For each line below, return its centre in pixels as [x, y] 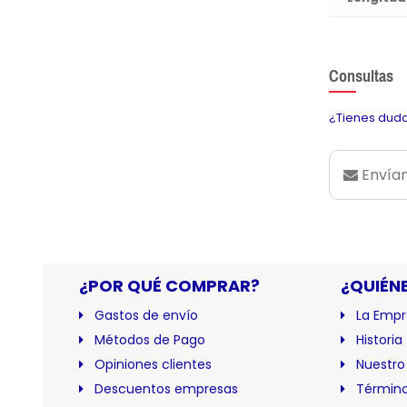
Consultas [361, 75]
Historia [379, 340]
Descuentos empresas [166, 389]
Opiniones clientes [153, 365]
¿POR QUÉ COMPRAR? [169, 286]
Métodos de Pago [150, 340]
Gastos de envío [146, 316]
